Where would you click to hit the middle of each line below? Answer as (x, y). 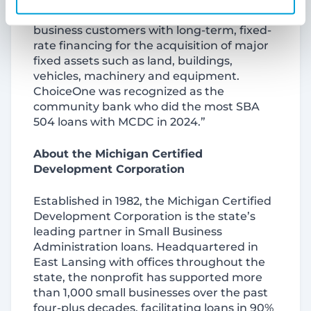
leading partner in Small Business (128, 232)
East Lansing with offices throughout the (149, 262)
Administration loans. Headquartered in (146, 247)
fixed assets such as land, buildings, (133, 61)
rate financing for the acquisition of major (151, 45)
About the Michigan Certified (118, 154)
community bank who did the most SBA (146, 107)
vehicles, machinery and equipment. (136, 76)
